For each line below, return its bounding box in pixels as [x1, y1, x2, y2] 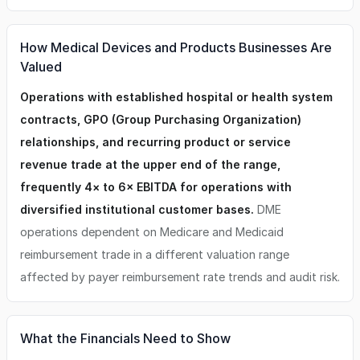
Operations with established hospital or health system [20, 90, 333, 104]
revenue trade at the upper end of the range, [20, 157, 280, 171]
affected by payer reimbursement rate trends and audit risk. [20, 270, 340, 284]
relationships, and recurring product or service [20, 135, 291, 149]
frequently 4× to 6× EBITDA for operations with [20, 180, 292, 194]
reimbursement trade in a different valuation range [20, 247, 289, 261]
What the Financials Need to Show [20, 330, 231, 346]
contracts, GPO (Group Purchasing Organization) [20, 112, 301, 126]
